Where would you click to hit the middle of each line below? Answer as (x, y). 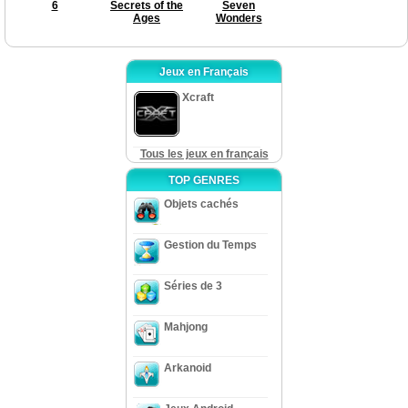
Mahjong (186, 326)
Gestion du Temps (210, 245)
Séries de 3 (193, 286)
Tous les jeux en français (204, 153)
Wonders (239, 18)
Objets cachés (201, 204)
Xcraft (197, 97)
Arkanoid (188, 367)
